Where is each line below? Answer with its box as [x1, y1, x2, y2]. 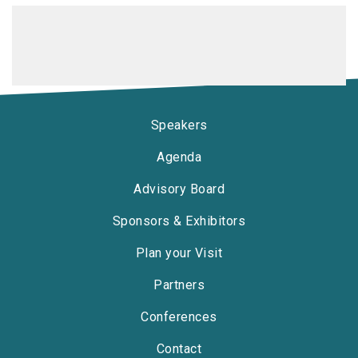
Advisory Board [133, 181, 225, 197]
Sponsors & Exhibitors [112, 213, 246, 229]
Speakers [150, 117, 208, 133]
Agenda [157, 149, 201, 165]
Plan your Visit [135, 245, 223, 261]
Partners [153, 277, 205, 292]
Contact [156, 341, 202, 356]
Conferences [141, 309, 217, 324]
